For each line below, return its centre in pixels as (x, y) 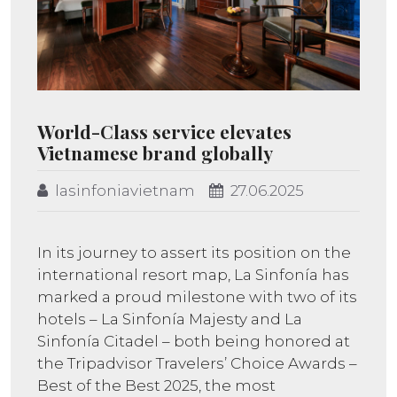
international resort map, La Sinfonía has (193, 275)
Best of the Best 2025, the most (156, 386)
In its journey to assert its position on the (194, 253)
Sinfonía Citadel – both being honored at (194, 342)
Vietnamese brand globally (155, 152)
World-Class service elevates (164, 131)
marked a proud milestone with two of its (197, 297)
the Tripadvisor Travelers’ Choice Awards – (197, 364)
